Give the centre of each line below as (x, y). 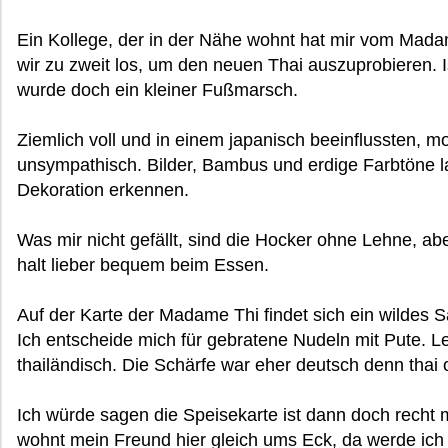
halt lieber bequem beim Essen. (143, 265)
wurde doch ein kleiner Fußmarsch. (157, 90)
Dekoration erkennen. (103, 190)
